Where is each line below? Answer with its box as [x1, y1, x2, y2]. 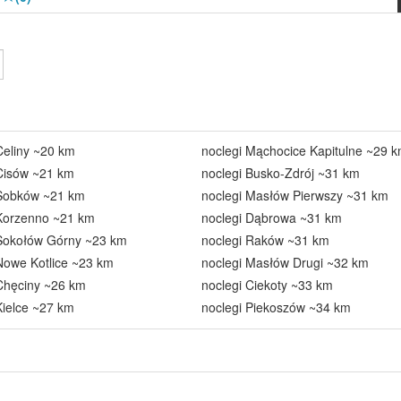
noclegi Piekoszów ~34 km [200, 298, 351, 316]
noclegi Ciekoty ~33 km [200, 276, 333, 294]
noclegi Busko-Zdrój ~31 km [200, 164, 360, 182]
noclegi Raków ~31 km [200, 231, 329, 249]
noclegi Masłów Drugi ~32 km [200, 253, 369, 271]
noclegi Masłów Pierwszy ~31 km [200, 186, 388, 204]
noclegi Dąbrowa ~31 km [200, 209, 342, 226]
